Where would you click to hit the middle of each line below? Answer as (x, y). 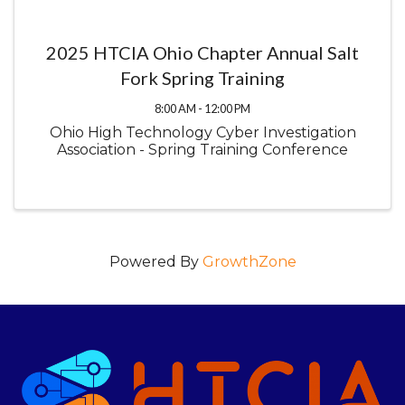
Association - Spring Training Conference (202, 149)
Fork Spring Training (202, 77)
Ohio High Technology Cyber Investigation (202, 132)
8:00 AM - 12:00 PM (202, 108)
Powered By (155, 261)
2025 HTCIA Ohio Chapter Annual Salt (202, 52)
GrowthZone (249, 261)
